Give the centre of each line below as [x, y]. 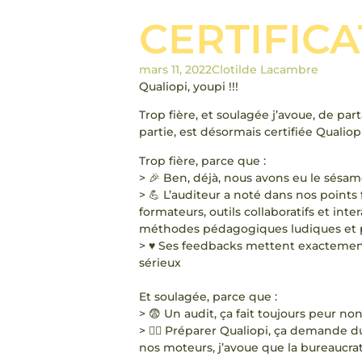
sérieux [160, 262]
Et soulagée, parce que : [208, 296]
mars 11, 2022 [175, 69]
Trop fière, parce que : [202, 160]
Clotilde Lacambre [265, 69]
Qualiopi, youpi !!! [189, 86]
